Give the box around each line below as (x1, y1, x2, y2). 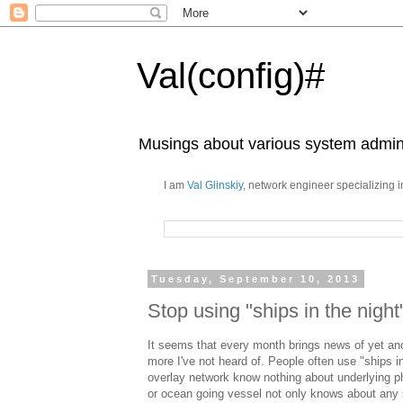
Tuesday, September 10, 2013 (151, 273, 361, 284)
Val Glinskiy (187, 179, 243, 192)
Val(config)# (137, 56, 325, 95)
